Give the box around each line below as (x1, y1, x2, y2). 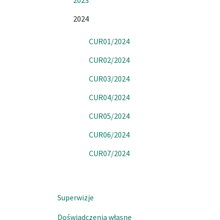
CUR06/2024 (89, 130, 130, 139)
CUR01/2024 (89, 36, 130, 46)
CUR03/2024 (89, 74, 130, 83)
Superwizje (57, 192, 94, 202)
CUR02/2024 (89, 55, 130, 65)
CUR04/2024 (89, 92, 130, 102)
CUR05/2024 (89, 111, 130, 121)
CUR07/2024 (89, 148, 130, 158)
